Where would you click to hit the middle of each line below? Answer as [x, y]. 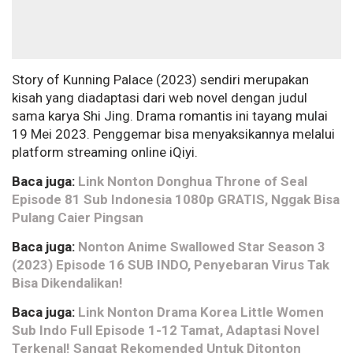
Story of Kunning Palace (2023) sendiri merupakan [160, 80]
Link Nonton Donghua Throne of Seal [193, 182]
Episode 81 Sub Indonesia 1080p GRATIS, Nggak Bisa [176, 200]
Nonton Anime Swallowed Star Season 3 [202, 247]
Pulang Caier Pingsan [78, 218]
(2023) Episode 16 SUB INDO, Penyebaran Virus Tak [171, 265]
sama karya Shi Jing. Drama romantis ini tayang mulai [170, 116]
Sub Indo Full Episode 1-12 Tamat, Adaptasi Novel [165, 331]
